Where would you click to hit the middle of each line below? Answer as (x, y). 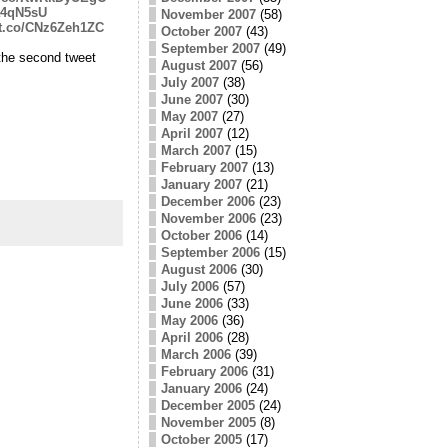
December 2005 (207, 405)
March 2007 (195, 150)
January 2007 (201, 184)
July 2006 (189, 286)
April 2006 (191, 337)
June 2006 (191, 303)
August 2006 (198, 269)
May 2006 (189, 320)
